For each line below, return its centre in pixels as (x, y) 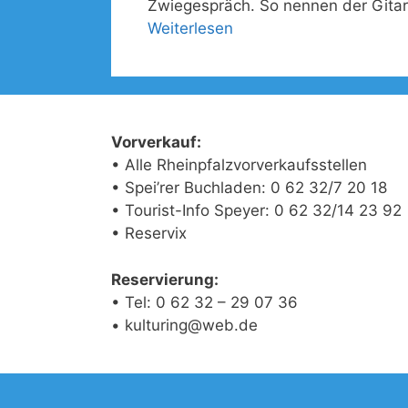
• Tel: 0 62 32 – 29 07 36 (204, 302)
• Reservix (149, 233)
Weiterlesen (190, 28)
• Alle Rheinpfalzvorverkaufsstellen (239, 165)
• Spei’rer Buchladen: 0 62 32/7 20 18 (249, 188)
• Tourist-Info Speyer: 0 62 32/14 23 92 (256, 210)
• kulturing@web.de (184, 325)
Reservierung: (165, 279)
